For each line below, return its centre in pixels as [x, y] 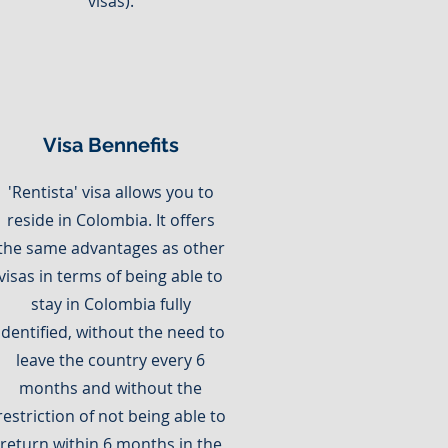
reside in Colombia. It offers [110, 220]
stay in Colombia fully [110, 304]
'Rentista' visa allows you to [110, 192]
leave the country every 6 [110, 360]
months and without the [110, 388]
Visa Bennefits [111, 145]
